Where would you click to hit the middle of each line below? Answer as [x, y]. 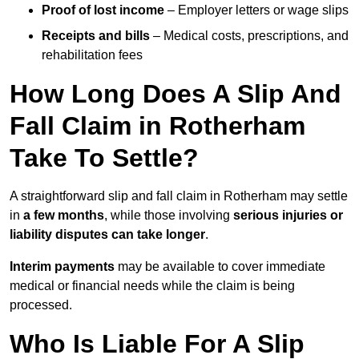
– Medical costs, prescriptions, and [249, 36]
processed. [41, 305]
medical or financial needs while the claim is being [152, 286]
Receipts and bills [96, 36]
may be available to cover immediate [220, 267]
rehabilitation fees [92, 55]
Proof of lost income [103, 10]
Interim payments [62, 267]
